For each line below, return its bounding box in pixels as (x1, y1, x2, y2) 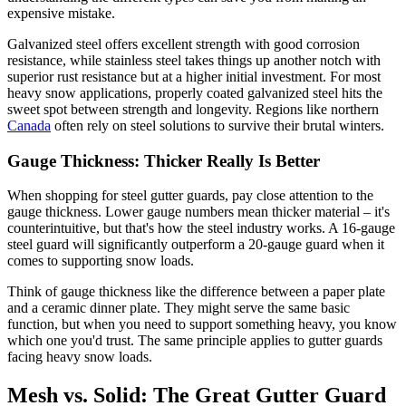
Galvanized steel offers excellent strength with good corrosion (7, 36, 360, 53)
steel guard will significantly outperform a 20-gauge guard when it (7, 237, 384, 253)
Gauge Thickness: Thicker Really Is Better (7, 150, 320, 170)
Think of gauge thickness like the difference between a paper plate (7, 284, 385, 300)
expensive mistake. (7, 5, 115, 22)
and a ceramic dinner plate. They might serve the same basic (7, 300, 350, 316)
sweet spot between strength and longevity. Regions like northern (7, 101, 379, 118)
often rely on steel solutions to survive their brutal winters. (51, 118, 384, 134)
